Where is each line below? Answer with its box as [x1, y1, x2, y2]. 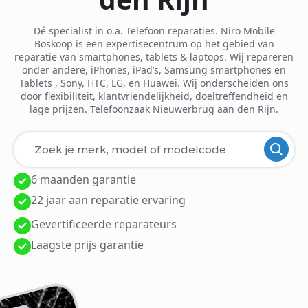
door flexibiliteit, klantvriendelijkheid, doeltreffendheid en [20, 89, 288, 102]
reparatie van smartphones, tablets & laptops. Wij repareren [14, 49, 294, 63]
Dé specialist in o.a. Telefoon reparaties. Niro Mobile [33, 23, 275, 37]
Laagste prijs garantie [31, 236, 144, 252]
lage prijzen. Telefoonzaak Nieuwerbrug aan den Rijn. [30, 102, 278, 115]
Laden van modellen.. [47, 175, 165, 189]
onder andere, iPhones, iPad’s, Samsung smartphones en [22, 63, 286, 76]
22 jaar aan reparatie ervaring [31, 192, 186, 208]
